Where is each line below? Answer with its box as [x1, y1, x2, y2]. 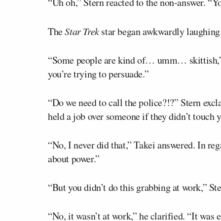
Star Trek [65, 24, 99, 37]
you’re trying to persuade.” [48, 67, 149, 80]
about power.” [48, 151, 100, 165]
